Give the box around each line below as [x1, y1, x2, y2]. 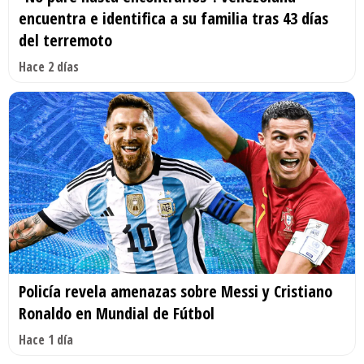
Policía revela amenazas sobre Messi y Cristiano [19, 279, 332, 302]
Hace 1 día [19, 330, 73, 349]
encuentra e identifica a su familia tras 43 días [19, 6, 328, 29]
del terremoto [19, 28, 112, 51]
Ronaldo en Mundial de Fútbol [19, 301, 214, 324]
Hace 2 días [19, 57, 79, 76]
